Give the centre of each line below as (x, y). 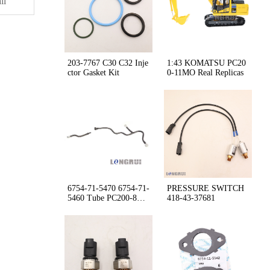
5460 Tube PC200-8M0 (108, 198)
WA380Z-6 (86, 207)
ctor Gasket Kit (93, 72)
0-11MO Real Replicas (205, 72)
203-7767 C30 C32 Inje (108, 63)
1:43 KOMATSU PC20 (206, 63)
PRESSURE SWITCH (205, 188)
